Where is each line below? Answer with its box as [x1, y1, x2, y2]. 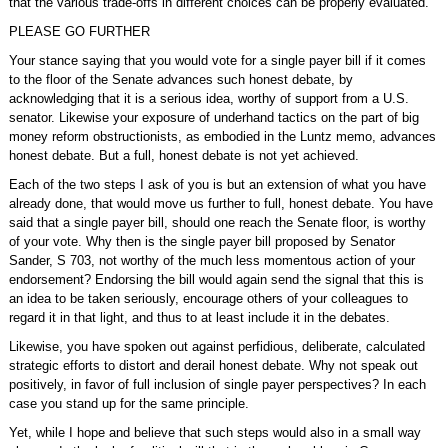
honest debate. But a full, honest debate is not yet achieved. [8, 148, 359, 163]
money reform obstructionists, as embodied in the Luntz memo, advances [8, 129, 436, 144]
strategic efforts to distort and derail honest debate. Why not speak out [8, 358, 418, 373]
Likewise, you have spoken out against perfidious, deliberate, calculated [8, 339, 425, 354]
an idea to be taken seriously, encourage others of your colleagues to [8, 291, 408, 306]
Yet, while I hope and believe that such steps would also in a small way [8, 425, 421, 440]
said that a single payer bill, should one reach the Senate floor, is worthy [8, 215, 426, 230]
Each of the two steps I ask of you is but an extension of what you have [8, 177, 426, 192]
